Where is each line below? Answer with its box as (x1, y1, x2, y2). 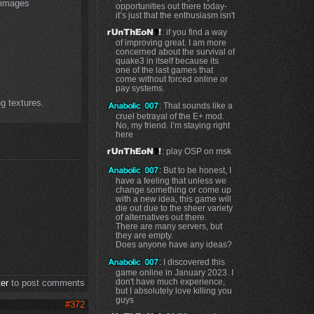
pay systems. (115, 83, 165, 93)
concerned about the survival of (115, 47, 235, 57)
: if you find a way (161, 27, 227, 37)
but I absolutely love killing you (115, 285, 232, 295)
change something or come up (115, 184, 231, 194)
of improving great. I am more (115, 38, 226, 48)
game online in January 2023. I (115, 267, 233, 277)
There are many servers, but (115, 221, 222, 231)
